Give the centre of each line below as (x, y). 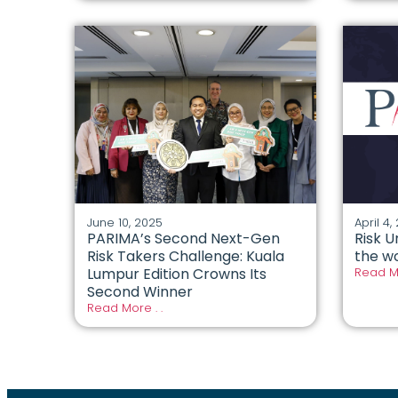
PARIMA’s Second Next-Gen (183, 238)
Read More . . (124, 307)
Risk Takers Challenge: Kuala (185, 256)
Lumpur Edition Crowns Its (176, 274)
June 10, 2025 (124, 222)
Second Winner (141, 291)
